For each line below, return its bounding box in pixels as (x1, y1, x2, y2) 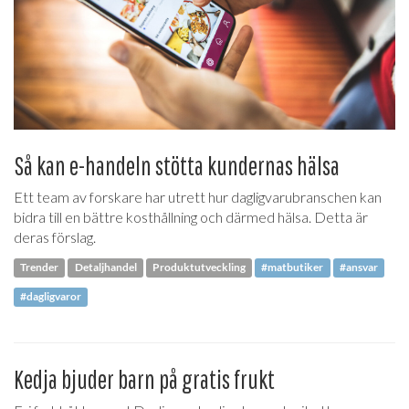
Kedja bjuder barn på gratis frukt (14, 363, 275, 394)
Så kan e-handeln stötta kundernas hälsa (14, 150, 340, 181)
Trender (20, 260, 59, 275)
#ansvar (339, 260, 378, 275)
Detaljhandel (74, 260, 137, 275)
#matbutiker (261, 260, 324, 275)
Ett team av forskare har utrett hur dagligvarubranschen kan (14, 187, 382, 205)
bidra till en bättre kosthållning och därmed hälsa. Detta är (14, 207, 368, 225)
